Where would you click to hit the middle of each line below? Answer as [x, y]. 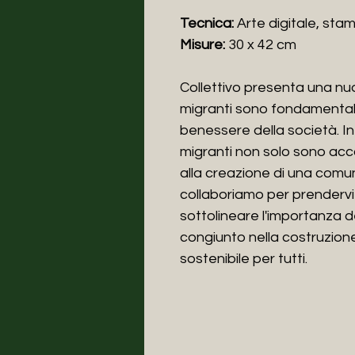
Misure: [202, 44]
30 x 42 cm [261, 44]
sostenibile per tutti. [244, 258]
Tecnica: [207, 23]
